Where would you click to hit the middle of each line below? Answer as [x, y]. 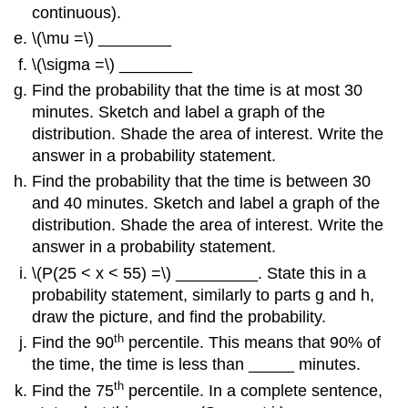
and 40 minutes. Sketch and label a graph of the [206, 204]
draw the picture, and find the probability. [179, 316]
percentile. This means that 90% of [253, 343]
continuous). [77, 12]
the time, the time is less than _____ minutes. [197, 365]
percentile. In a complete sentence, [254, 390]
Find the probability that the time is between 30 [202, 182]
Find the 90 [73, 343]
